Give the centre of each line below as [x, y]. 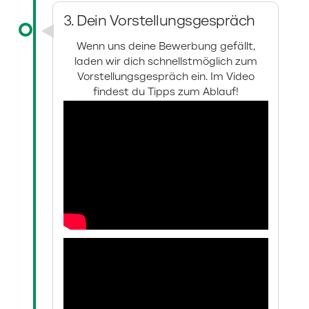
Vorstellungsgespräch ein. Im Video [166, 77]
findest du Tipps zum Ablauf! [166, 92]
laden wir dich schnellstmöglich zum [166, 62]
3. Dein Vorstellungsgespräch [159, 22]
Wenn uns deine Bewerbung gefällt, [166, 47]
